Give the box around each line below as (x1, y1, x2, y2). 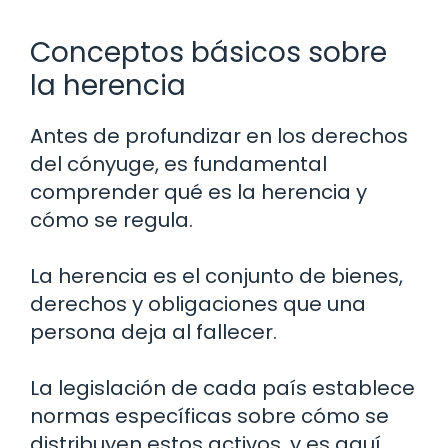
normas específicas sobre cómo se (30, 401, 389, 430)
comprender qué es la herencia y (30, 177, 367, 206)
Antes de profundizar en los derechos (30, 121, 408, 150)
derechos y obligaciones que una (30, 289, 366, 318)
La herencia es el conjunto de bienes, (30, 261, 403, 290)
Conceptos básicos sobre (30, 32, 387, 72)
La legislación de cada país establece (30, 373, 415, 402)
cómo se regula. (30, 205, 193, 234)
